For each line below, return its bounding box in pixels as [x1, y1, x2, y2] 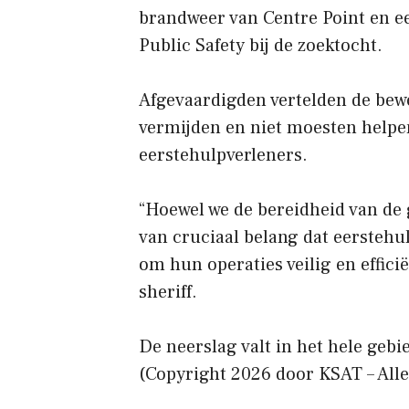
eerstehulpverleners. [139, 143, 308, 167]
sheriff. [139, 280, 197, 304]
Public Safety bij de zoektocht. [139, 34, 383, 58]
